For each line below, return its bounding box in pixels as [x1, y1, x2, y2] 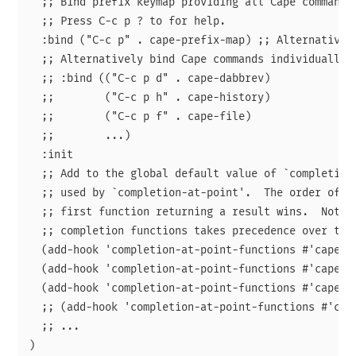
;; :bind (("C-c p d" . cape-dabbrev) [29, 72, 271, 84]
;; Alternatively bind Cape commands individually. [29, 53, 354, 65]
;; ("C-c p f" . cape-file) [29, 110, 252, 122]
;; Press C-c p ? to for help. [29, 15, 226, 27]
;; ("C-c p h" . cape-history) [29, 91, 271, 103]
